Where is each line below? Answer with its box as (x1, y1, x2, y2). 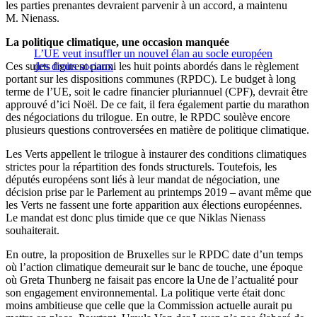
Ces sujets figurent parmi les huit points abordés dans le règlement (6, 60, 299, 73)
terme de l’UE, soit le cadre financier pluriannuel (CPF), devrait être (6, 86, 308, 98)
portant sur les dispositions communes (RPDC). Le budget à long (6, 73, 296, 86)
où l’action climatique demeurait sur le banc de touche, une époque (6, 261, 303, 274)
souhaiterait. (6, 224, 59, 237)
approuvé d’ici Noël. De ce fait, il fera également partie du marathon (6, 98, 309, 111)
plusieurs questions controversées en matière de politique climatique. (6, 124, 309, 137)
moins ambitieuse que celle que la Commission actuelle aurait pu (6, 299, 292, 312)
